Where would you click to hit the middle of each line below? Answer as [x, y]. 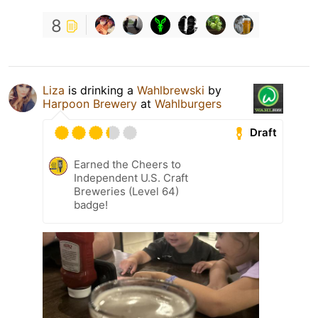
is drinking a [101, 90]
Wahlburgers [188, 103]
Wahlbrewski [171, 90]
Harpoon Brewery [90, 103]
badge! [91, 204]
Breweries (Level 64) [126, 191]
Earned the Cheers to [127, 164]
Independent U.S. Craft [131, 177]
